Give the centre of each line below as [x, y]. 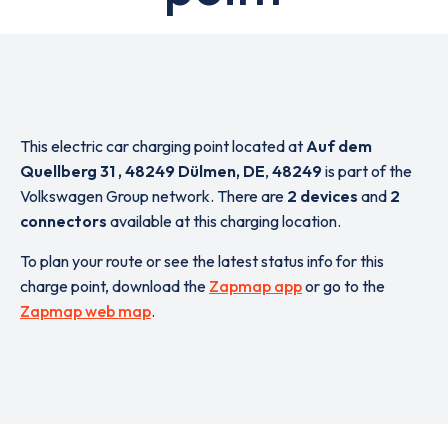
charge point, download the [114, 286]
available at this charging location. [224, 221]
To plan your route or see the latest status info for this [202, 261]
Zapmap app [255, 286]
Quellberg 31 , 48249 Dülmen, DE [142, 171]
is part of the [367, 171]
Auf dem [339, 146]
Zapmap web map [85, 311]
